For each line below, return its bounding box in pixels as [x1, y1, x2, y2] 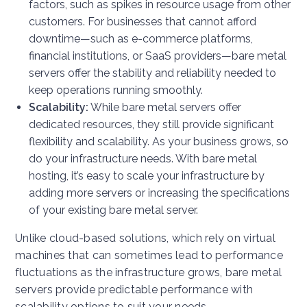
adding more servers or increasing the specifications [29, 186, 290, 200]
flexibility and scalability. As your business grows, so [29, 135, 288, 149]
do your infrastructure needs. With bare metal [29, 152, 257, 166]
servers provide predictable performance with [15, 283, 253, 297]
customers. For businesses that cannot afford [29, 15, 256, 29]
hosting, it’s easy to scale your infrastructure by [29, 169, 265, 183]
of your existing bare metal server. [29, 204, 198, 217]
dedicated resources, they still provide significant [29, 118, 274, 132]
